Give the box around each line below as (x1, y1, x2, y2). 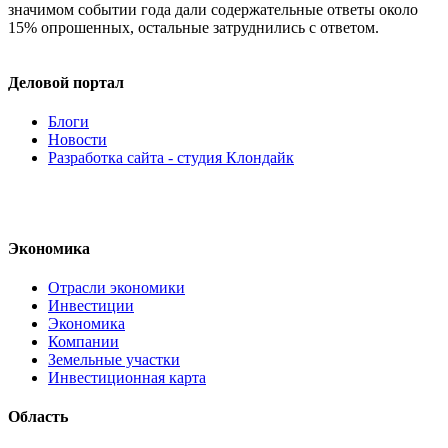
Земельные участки (48, 350, 180, 368)
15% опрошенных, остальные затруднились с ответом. (8, 18, 379, 36)
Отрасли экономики (48, 278, 185, 296)
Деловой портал (8, 74, 124, 92)
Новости (48, 131, 107, 149)
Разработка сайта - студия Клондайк (48, 149, 294, 167)
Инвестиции (48, 296, 134, 314)
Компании (48, 332, 119, 350)
